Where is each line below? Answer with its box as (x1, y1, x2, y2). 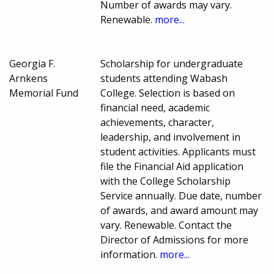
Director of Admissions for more (100, 233, 249, 247)
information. (100, 248, 160, 262)
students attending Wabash (100, 72, 228, 86)
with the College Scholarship (100, 174, 231, 188)
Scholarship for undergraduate (100, 57, 243, 71)
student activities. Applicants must (100, 145, 256, 159)
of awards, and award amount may (100, 204, 259, 218)
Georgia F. (9, 57, 55, 71)
